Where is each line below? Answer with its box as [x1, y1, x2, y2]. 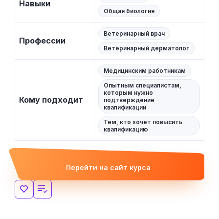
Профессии [19, 36, 66, 46]
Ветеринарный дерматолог [104, 44, 189, 52]
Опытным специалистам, [104, 82, 181, 89]
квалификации [104, 104, 146, 111]
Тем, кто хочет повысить [104, 118, 182, 126]
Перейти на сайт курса [66, 163, 151, 172]
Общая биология [104, 7, 154, 15]
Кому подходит [19, 95, 83, 105]
